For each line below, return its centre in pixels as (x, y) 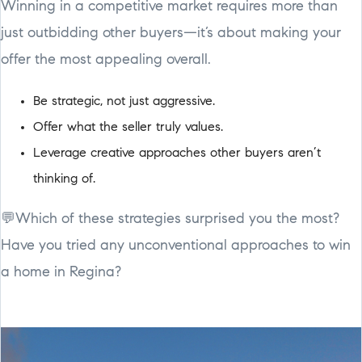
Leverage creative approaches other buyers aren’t (177, 153)
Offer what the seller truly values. (128, 127)
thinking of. (64, 179)
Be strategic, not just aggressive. (124, 101)
